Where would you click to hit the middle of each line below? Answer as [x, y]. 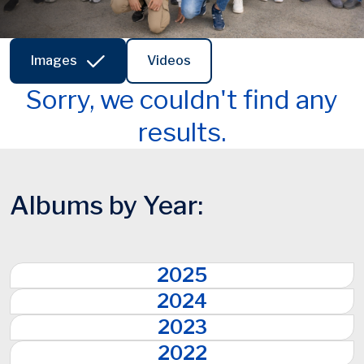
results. [182, 132]
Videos [169, 61]
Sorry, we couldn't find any [182, 100]
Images [54, 61]
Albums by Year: [106, 205]
